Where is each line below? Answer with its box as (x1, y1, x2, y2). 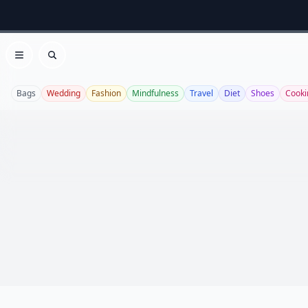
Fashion (91, 87, 121, 99)
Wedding (47, 87, 80, 99)
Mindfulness (132, 87, 179, 99)
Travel (190, 87, 213, 99)
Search (51, 54, 87, 70)
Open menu (18, 54, 80, 70)
